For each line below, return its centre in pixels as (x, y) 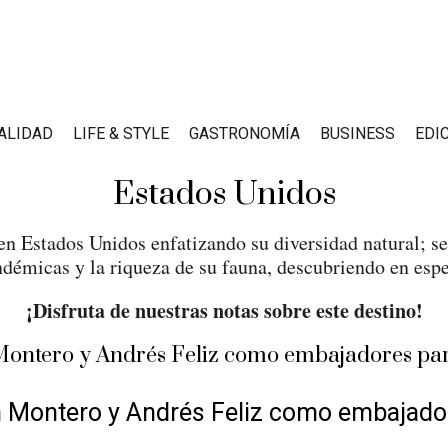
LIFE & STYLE (121, 133)
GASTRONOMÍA (244, 133)
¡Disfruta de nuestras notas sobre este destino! (224, 310)
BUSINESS (357, 133)
